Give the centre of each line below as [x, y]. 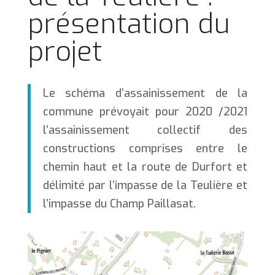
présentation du [129, 24]
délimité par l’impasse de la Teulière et [145, 185]
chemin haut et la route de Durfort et [145, 167]
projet [65, 52]
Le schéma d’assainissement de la [145, 93]
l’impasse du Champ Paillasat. [119, 204]
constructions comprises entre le [145, 149]
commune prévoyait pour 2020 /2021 [145, 112]
